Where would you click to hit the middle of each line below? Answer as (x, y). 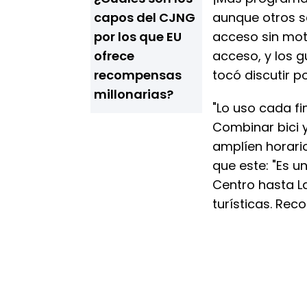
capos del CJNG (145, 17)
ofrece (114, 56)
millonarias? (134, 94)
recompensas (138, 75)
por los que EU (138, 37)
